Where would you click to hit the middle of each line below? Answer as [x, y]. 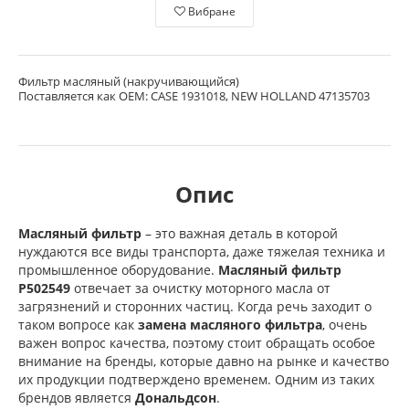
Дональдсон [176, 397]
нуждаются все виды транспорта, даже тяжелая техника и [202, 251]
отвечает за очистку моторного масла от [200, 288]
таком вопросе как [78, 324]
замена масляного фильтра [230, 324]
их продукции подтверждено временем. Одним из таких [196, 379]
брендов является [77, 397]
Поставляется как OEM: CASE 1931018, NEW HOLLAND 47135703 [194, 95]
